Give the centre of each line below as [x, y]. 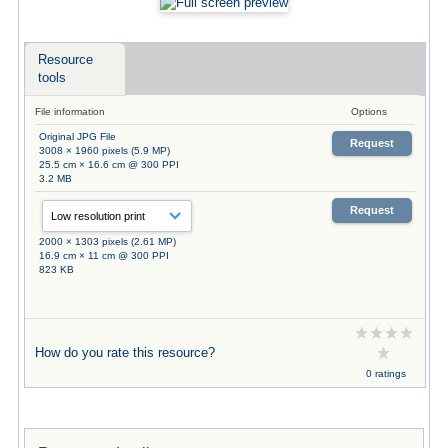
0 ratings [385, 373]
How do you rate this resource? [124, 352]
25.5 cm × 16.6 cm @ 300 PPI [108, 164]
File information [69, 111]
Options [368, 111]
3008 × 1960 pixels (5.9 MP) [104, 150]
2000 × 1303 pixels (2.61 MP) [107, 241]
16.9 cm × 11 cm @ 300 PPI [103, 255]
